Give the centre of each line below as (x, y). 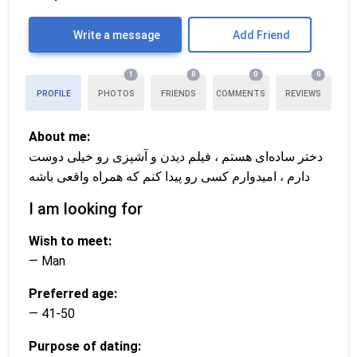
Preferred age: (73, 293)
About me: (59, 136)
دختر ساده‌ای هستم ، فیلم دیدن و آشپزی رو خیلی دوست (176, 156)
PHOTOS (116, 93)
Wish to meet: (70, 241)
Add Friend (261, 35)
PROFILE (53, 93)
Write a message (115, 35)
